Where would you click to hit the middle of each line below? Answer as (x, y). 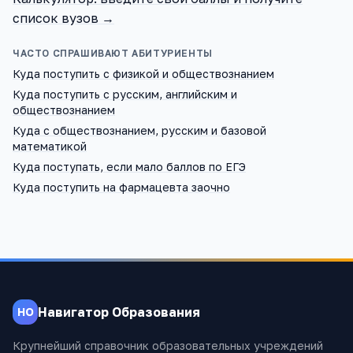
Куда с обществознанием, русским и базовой (139, 130)
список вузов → (63, 18)
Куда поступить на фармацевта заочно (121, 187)
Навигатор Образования (119, 312)
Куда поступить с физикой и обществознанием (143, 74)
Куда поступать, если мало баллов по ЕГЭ (129, 167)
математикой (50, 146)
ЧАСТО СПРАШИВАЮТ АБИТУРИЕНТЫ (113, 53)
